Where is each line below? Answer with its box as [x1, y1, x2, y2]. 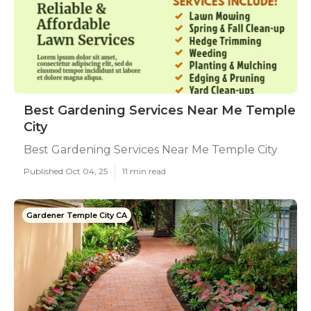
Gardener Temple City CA [26, 210, 127, 220]
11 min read [122, 166, 166, 176]
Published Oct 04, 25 [24, 166, 108, 176]
